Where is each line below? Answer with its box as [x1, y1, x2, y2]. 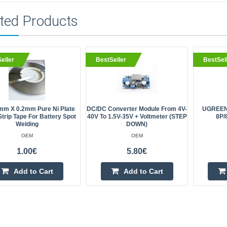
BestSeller [96, 56, 127, 63]
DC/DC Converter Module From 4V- [87, 105, 187, 112]
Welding [15, 121, 39, 128]
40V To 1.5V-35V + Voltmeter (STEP [87, 113, 187, 120]
